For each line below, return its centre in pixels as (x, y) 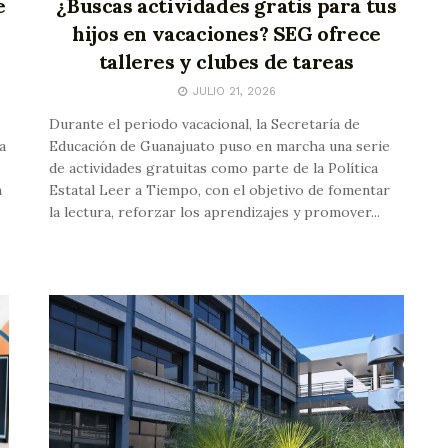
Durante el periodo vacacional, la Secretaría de (204, 123)
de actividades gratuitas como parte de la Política (213, 167)
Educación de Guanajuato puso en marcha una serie (219, 145)
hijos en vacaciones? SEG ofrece (226, 33)
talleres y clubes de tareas (226, 61)
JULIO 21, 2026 (232, 91)
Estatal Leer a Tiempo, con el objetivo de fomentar (219, 189)
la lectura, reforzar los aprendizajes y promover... (214, 211)
